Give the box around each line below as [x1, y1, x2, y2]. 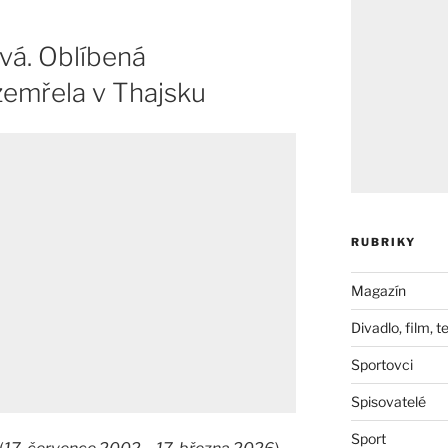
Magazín [350, 282, 406, 300]
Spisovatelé [350, 393, 426, 411]
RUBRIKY [350, 235, 416, 250]
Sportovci [350, 356, 413, 374]
